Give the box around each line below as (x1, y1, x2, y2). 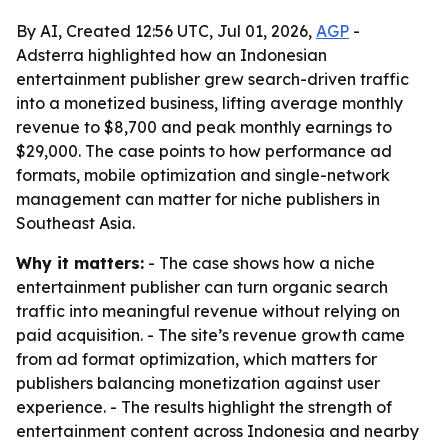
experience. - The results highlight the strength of (16, 397, 392, 417)
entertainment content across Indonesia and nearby (16, 421, 419, 441)
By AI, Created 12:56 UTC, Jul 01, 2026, (16, 21, 316, 41)
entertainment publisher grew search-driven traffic (16, 69, 409, 89)
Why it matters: (16, 253, 144, 273)
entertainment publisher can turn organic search (16, 277, 388, 297)
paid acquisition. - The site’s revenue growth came (16, 325, 405, 345)
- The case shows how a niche (144, 253, 375, 273)
